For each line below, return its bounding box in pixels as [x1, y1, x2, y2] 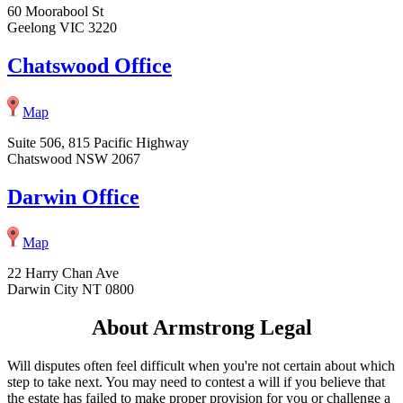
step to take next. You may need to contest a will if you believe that [7, 374, 385, 390]
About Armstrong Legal [91, 316, 312, 340]
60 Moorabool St [7, 3, 103, 19]
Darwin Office [7, 184, 139, 209]
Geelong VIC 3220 [7, 19, 117, 35]
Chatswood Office [7, 53, 172, 77]
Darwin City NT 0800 [7, 282, 134, 298]
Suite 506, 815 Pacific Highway [7, 134, 189, 150]
